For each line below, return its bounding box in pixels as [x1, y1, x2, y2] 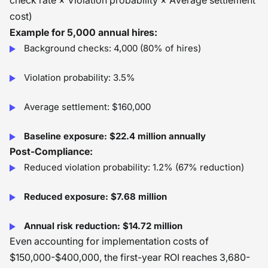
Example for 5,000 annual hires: [10, 26, 157, 38]
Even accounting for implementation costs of [10, 235, 209, 247]
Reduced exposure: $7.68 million [24, 191, 167, 202]
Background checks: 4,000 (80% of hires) [24, 42, 201, 54]
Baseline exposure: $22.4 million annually [24, 130, 206, 142]
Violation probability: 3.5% [24, 72, 135, 83]
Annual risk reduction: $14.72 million [24, 220, 182, 232]
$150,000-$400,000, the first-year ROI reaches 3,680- [10, 251, 250, 263]
